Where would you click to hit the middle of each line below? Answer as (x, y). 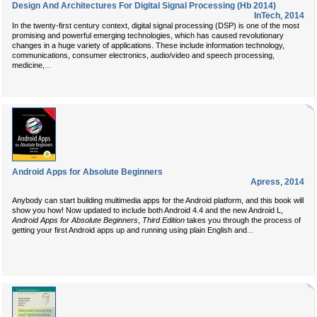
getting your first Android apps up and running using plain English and (129, 230)
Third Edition (163, 220)
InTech (267, 16)
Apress (265, 182)
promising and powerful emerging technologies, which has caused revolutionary (148, 35)
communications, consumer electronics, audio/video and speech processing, (143, 55)
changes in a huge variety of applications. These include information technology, (148, 45)
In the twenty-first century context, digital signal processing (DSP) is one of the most (156, 25)
